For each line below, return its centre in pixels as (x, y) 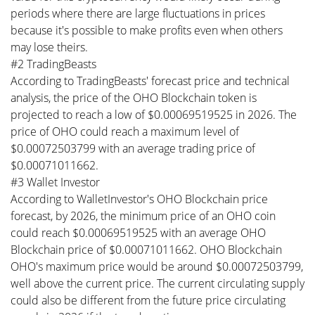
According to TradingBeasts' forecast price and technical (150, 81)
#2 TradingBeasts (53, 64)
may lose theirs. (49, 47)
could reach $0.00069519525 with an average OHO (138, 233)
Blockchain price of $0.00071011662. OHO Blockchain (146, 250)
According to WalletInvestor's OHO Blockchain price (139, 199)
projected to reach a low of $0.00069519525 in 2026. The (154, 115)
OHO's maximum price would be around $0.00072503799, (157, 266)
